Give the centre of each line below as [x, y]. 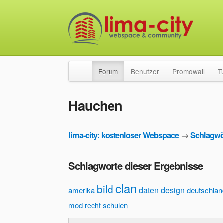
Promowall [188, 71]
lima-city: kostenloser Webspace [123, 135]
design [173, 190]
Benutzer [145, 71]
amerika [81, 190]
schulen [115, 205]
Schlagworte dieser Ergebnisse [135, 166]
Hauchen [95, 105]
